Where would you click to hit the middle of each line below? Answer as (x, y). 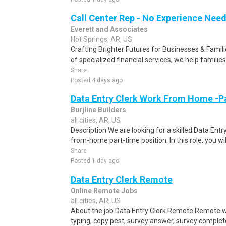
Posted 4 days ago (97, 80)
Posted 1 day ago (95, 161)
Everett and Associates (109, 29)
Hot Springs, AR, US (101, 39)
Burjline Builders (98, 110)
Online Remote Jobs (104, 191)
